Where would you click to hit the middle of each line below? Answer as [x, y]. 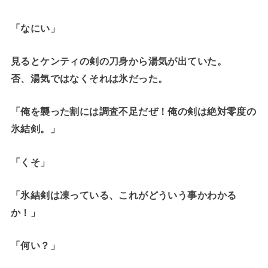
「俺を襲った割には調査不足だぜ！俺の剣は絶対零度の [133, 112]
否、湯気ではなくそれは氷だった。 [89, 78]
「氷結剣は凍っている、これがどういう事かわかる [124, 195]
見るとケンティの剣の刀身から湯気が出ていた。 [118, 61]
